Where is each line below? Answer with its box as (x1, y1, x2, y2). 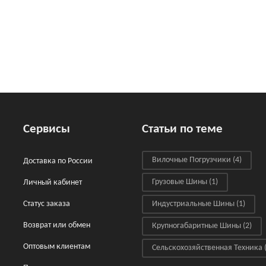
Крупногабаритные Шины (152, 221, 241, 230)
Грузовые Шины (152, 178, 207, 186)
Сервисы (23, 123, 70, 135)
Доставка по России (23, 157, 93, 166)
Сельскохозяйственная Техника (152, 243, 262, 252)
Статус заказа (23, 199, 70, 208)
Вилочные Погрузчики (152, 156, 231, 164)
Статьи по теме (142, 123, 223, 135)
